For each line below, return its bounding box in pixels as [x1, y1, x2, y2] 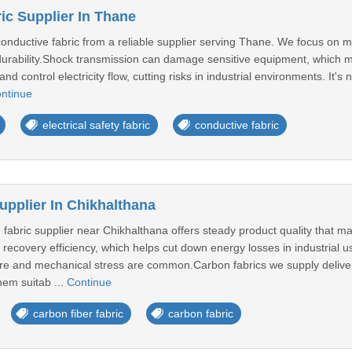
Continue [66, 276, 112, 288]
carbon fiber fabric [32, 307, 123, 320]
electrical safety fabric [42, 119, 150, 131]
